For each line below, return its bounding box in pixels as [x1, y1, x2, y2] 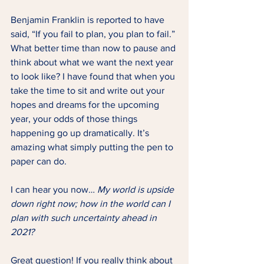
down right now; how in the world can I [11, 199, 173, 209]
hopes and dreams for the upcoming [11, 100, 161, 110]
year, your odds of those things [11, 114, 140, 124]
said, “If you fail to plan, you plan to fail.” [11, 29, 177, 39]
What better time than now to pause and [11, 43, 178, 53]
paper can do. [11, 156, 67, 166]
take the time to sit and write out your [11, 85, 167, 95]
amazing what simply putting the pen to [11, 142, 176, 152]
